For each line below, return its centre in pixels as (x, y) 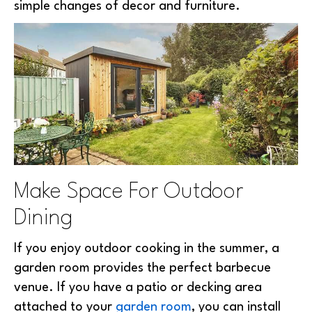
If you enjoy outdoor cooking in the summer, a (147, 249)
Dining (44, 218)
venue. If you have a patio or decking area (138, 288)
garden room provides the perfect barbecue (142, 268)
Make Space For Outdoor (128, 192)
